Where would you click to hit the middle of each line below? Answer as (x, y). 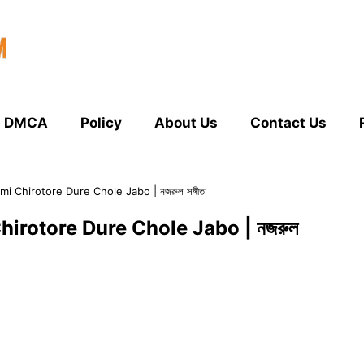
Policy (101, 123)
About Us (186, 123)
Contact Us (288, 123)
